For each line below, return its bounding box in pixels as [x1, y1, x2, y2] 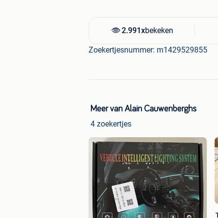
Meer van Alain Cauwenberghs [91, 105, 197, 114]
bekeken [145, 26, 174, 36]
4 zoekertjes [91, 119, 131, 129]
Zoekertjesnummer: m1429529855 [89, 45, 207, 55]
